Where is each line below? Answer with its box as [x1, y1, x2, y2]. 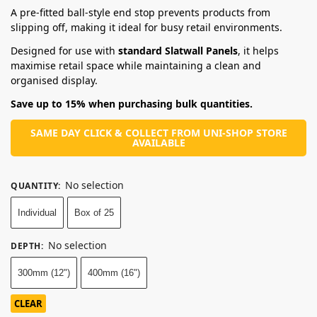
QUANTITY [11, 179, 58, 192]
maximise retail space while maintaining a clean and [11, 58, 261, 72]
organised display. [11, 73, 98, 87]
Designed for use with [11, 43, 118, 57]
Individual [18, 207, 57, 218]
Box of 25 [74, 207, 114, 218]
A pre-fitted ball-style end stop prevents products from [11, 5, 270, 19]
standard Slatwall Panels [118, 43, 238, 57]
